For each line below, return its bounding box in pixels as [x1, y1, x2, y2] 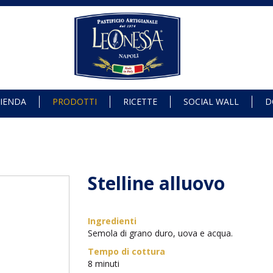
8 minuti [88, 258, 119, 269]
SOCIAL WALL [183, 96, 239, 107]
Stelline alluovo [88, 171, 225, 196]
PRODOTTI [52, 96, 97, 107]
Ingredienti [88, 215, 136, 227]
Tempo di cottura [88, 246, 165, 257]
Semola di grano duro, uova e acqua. [88, 227, 233, 239]
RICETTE [123, 96, 158, 107]
